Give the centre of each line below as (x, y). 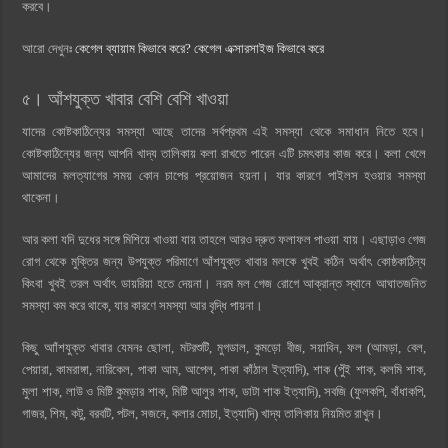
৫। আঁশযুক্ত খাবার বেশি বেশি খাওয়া (125, 98)
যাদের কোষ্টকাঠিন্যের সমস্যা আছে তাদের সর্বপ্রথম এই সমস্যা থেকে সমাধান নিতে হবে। (224, 131)
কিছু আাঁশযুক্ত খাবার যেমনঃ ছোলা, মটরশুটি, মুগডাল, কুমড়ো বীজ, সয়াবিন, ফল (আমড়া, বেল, (224, 347)
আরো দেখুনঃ (49, 48)
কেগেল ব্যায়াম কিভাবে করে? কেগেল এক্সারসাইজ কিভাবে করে (200, 48)
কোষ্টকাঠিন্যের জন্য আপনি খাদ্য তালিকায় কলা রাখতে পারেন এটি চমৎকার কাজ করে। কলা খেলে (224, 153)
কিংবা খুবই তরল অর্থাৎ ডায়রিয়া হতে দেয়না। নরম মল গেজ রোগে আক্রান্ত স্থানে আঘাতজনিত (224, 283)
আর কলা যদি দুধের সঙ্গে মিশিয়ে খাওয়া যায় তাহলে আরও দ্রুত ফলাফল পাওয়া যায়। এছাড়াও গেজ (224, 239)
